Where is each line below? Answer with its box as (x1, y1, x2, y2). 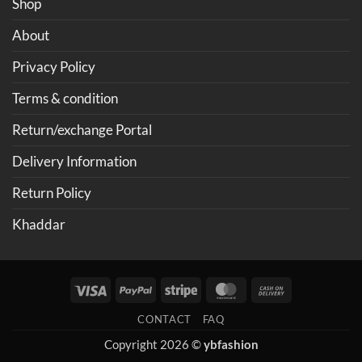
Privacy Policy (12, 58, 95, 76)
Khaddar (12, 216, 65, 234)
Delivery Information (12, 153, 137, 170)
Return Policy (12, 184, 91, 202)
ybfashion (203, 336, 259, 351)
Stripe (196, 280, 229, 296)
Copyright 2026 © (103, 336, 204, 351)
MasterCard (242, 280, 307, 296)
